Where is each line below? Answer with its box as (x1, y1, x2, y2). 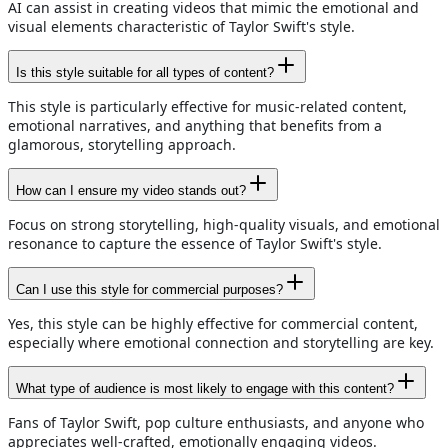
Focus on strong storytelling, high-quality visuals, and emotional (8, 215, 440, 235)
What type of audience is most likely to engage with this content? (16, 381, 394, 397)
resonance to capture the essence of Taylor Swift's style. (8, 234, 382, 254)
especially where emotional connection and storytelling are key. (8, 333, 434, 353)
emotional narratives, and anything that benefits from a (8, 116, 382, 136)
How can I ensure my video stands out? (16, 183, 246, 199)
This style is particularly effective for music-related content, (8, 97, 407, 117)
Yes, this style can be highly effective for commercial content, (8, 314, 418, 334)
